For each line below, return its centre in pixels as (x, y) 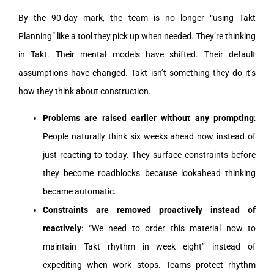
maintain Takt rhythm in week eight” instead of (149, 246)
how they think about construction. (85, 91)
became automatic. (80, 191)
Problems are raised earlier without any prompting (148, 118)
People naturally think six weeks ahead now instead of (149, 136)
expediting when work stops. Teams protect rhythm (149, 265)
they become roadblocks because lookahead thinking (149, 173)
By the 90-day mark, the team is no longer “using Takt (137, 17)
